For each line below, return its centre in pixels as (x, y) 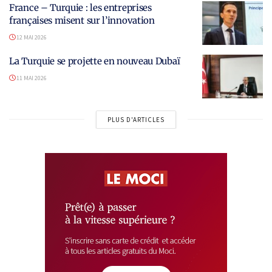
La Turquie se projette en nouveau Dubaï (96, 61)
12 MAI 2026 (31, 38)
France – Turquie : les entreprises (80, 8)
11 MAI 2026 (31, 78)
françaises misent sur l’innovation (83, 21)
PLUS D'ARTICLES (136, 119)
